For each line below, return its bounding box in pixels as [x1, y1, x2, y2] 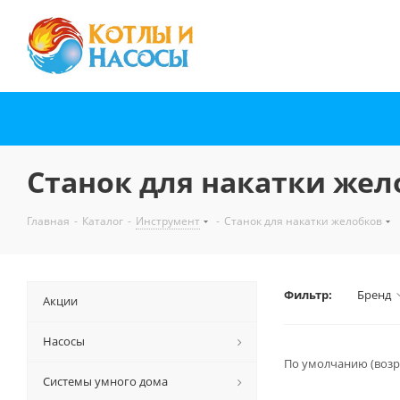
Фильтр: [284, 287, 332, 303]
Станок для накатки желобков [224, 213, 382, 229]
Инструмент [136, 213, 200, 229]
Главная [27, 213, 70, 229]
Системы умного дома [43, 373, 168, 389]
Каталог [82, 213, 123, 229]
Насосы [43, 333, 85, 349]
